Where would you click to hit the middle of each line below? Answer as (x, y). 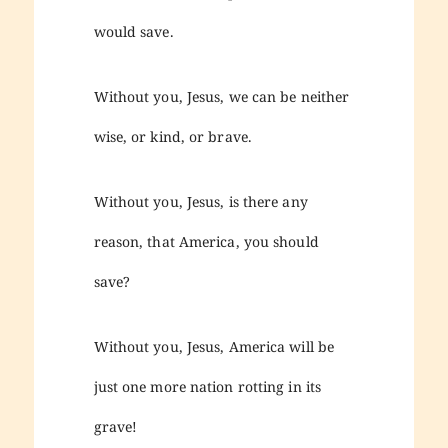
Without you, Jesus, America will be (214, 346)
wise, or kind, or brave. (172, 136)
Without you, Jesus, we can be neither (221, 96)
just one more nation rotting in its (207, 386)
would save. (133, 31)
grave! (115, 426)
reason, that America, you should (206, 241)
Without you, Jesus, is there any (200, 201)
